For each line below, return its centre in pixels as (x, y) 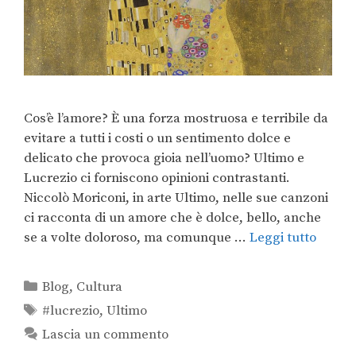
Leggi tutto (283, 238)
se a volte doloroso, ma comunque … (137, 238)
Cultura (100, 287)
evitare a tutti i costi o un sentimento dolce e (157, 139)
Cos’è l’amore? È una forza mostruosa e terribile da (176, 119)
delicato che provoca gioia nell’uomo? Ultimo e (164, 159)
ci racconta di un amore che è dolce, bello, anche (172, 218)
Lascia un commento (106, 335)
